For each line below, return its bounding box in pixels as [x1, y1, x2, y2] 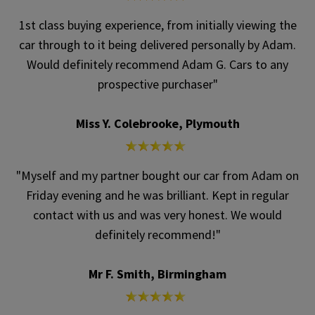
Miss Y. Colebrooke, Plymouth [75, 115, 240, 132]
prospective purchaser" [97, 76, 218, 93]
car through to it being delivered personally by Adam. [19, 37, 296, 53]
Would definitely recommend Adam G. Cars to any [27, 56, 288, 73]
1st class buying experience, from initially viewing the [18, 17, 297, 34]
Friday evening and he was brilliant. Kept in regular [26, 187, 289, 204]
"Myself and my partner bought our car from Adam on [16, 167, 299, 184]
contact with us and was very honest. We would [33, 207, 282, 224]
